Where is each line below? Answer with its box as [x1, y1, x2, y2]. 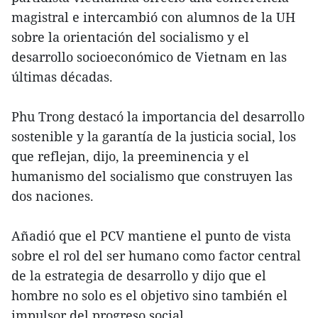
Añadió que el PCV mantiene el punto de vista [11, 226, 291, 244]
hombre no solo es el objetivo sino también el [11, 286, 287, 304]
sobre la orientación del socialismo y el [11, 28, 249, 45]
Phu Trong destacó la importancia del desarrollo [11, 107, 305, 125]
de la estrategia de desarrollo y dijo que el [11, 266, 266, 284]
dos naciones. [11, 187, 94, 204]
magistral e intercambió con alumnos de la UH [11, 8, 295, 26]
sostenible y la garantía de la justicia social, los [11, 127, 296, 145]
